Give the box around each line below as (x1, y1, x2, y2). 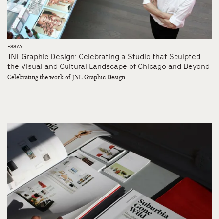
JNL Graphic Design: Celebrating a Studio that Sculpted (7, 52, 200, 62)
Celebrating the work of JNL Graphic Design (7, 74, 125, 81)
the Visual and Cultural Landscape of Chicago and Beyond (7, 62, 210, 71)
